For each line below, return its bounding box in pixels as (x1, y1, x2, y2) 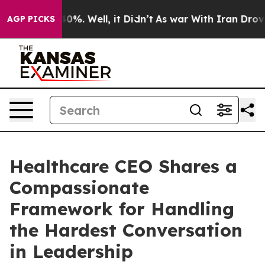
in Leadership (9, 240, 133, 263)
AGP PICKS (7, 14, 55, 24)
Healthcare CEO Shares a (9, 155, 237, 177)
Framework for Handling (9, 198, 234, 220)
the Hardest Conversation (9, 219, 243, 241)
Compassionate (9, 176, 149, 199)
